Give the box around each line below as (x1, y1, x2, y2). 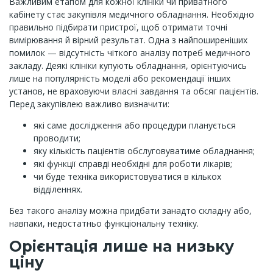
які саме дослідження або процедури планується (34, 119, 236, 131)
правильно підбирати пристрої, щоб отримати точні (9, 21, 227, 33)
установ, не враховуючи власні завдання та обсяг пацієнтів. (9, 85, 258, 97)
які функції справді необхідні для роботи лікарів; (34, 158, 232, 169)
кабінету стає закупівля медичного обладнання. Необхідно (9, 9, 254, 20)
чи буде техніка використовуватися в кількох (34, 171, 221, 182)
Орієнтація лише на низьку (9, 237, 234, 255)
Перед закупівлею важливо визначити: (9, 98, 169, 110)
